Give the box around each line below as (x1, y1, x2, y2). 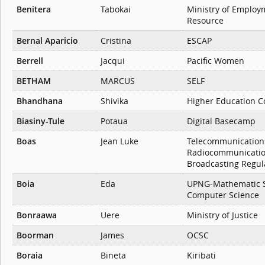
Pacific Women (187, 55, 244, 67)
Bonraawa (17, 209, 57, 221)
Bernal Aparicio (17, 35, 78, 47)
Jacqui (101, 55, 125, 67)
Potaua (101, 115, 128, 127)
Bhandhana (17, 95, 63, 107)
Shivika (101, 95, 128, 107)
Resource (187, 15, 224, 27)
